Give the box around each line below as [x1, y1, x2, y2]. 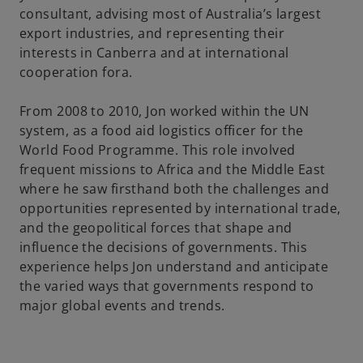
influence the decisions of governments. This [19, 238, 308, 256]
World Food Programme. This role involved [19, 141, 296, 159]
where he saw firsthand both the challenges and [19, 180, 330, 198]
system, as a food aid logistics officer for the [19, 122, 304, 139]
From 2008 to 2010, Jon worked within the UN [19, 102, 310, 120]
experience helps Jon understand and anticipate [19, 258, 329, 275]
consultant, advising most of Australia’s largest [19, 5, 322, 23]
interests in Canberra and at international [19, 44, 289, 62]
